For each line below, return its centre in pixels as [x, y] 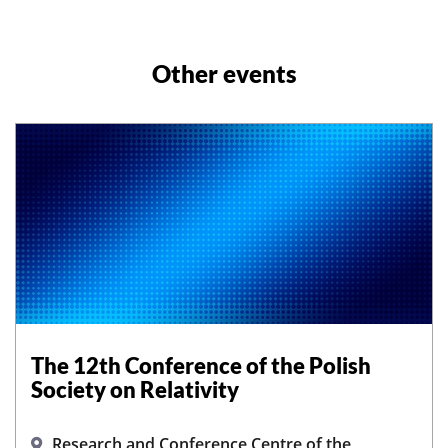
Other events [224, 74]
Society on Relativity [135, 390]
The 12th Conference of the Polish [201, 366]
